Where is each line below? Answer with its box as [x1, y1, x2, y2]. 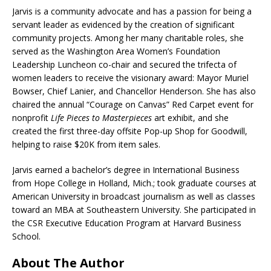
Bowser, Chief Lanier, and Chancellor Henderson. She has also [12, 85, 256, 97]
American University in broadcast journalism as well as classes [12, 190, 255, 202]
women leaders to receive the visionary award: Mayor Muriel [12, 71, 249, 83]
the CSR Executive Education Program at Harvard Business [12, 217, 241, 229]
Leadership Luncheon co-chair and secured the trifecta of [12, 58, 237, 70]
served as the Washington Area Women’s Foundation [12, 45, 220, 57]
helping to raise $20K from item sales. [12, 138, 160, 150]
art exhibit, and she [154, 111, 229, 123]
